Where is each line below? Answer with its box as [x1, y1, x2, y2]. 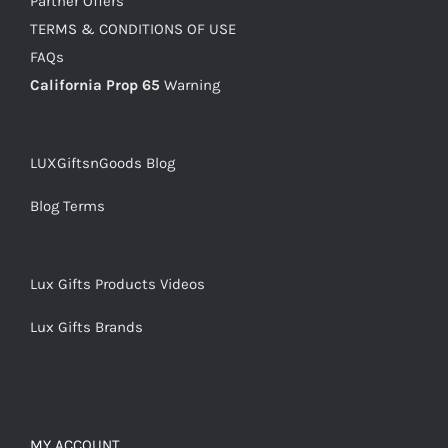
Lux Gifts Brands [30, 318, 143, 337]
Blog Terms [30, 197, 105, 216]
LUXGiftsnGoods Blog [30, 154, 175, 173]
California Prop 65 [30, 76, 160, 95]
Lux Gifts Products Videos [30, 275, 205, 294]
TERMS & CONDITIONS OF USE [30, 20, 236, 39]
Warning [164, 76, 220, 95]
